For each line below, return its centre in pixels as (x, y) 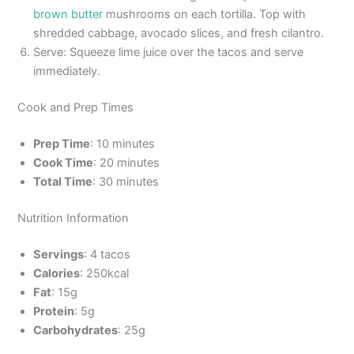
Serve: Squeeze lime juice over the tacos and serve (169, 53)
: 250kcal (105, 273)
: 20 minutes (127, 162)
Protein (54, 311)
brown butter (68, 15)
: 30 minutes (126, 181)
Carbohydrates (76, 330)
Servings (59, 254)
